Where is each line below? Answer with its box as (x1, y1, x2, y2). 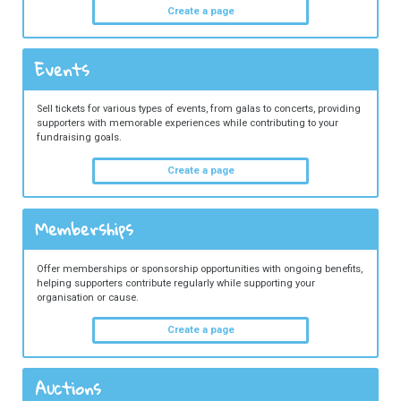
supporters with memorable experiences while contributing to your (36, 117, 338, 130)
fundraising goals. (36, 132, 122, 144)
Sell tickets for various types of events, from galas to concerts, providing (36, 103, 361, 115)
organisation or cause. (36, 291, 139, 303)
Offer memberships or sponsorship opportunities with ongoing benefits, (36, 262, 363, 275)
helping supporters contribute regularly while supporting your (36, 277, 315, 289)
